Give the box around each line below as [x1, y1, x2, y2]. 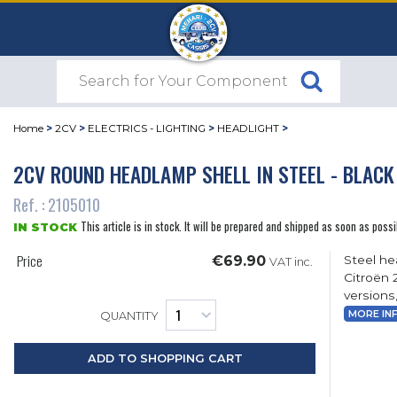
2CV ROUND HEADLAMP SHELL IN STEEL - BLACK [13, 158, 394, 190]
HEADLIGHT [217, 122, 279, 136]
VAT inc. [269, 255, 314, 269]
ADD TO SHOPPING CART [87, 352, 243, 366]
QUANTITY [100, 309, 160, 323]
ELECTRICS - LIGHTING [88, 122, 206, 136]
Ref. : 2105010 [13, 192, 100, 217]
